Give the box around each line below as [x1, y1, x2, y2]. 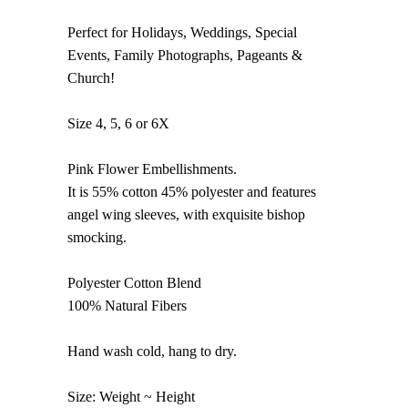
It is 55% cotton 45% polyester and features [67, 183, 316, 199]
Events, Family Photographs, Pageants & [67, 46, 302, 63]
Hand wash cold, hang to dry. [67, 342, 237, 359]
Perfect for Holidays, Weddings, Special [67, 24, 297, 40]
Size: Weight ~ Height [67, 388, 195, 404]
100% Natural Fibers [67, 297, 187, 313]
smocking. [67, 229, 127, 245]
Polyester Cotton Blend [67, 274, 201, 291]
